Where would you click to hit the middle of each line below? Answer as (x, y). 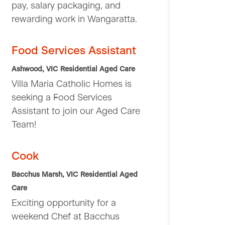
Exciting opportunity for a (64, 204)
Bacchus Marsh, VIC (45, 175)
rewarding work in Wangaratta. (74, 20)
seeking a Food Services (62, 98)
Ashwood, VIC (35, 70)
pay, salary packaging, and (66, 6)
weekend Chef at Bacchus (66, 217)
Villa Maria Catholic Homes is (72, 85)
